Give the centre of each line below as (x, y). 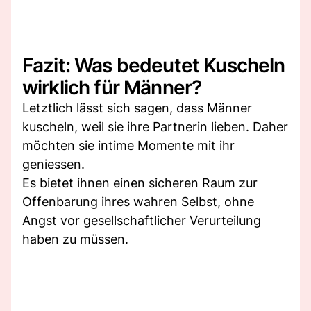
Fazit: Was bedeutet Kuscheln (154, 65)
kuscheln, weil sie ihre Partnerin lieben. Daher (155, 126)
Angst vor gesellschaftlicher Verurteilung (142, 220)
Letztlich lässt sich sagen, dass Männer (137, 108)
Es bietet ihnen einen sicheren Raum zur (140, 183)
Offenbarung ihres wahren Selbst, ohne (138, 201)
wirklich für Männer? (112, 87)
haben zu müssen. (75, 239)
